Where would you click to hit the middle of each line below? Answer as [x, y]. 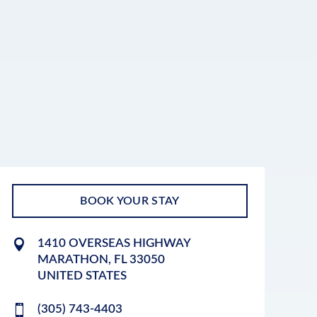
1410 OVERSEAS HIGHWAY [114, 243]
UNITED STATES [82, 275]
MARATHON [73, 259]
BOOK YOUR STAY [130, 201]
